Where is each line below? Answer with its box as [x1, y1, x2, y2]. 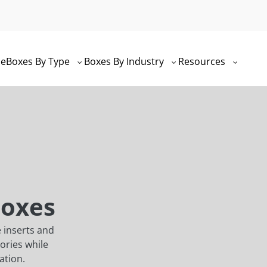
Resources [178, 55, 228, 68]
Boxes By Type [6, 55, 72, 68]
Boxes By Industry [84, 55, 166, 68]
